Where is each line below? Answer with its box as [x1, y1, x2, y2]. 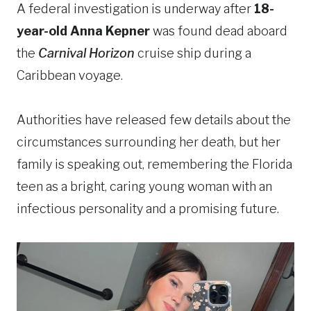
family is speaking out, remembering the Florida [17, 157, 292, 171]
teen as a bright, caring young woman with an [17, 179, 272, 194]
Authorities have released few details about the [17, 112, 291, 127]
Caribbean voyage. [17, 68, 123, 83]
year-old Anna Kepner [17, 24, 150, 38]
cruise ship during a [135, 46, 251, 60]
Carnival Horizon [38, 46, 135, 60]
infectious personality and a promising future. [17, 201, 279, 216]
